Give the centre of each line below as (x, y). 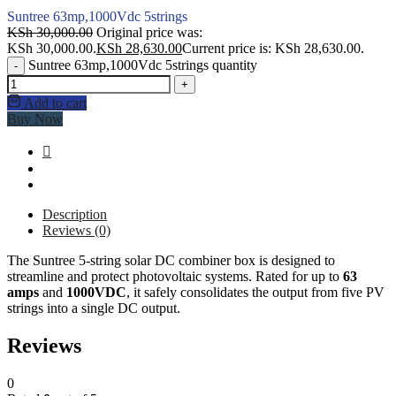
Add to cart (55, 103)
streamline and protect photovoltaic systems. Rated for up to (175, 276)
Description (75, 214)
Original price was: (149, 32)
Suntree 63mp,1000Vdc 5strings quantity (143, 65)
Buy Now (35, 118)
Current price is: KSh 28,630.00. (273, 48)
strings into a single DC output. (94, 308)
